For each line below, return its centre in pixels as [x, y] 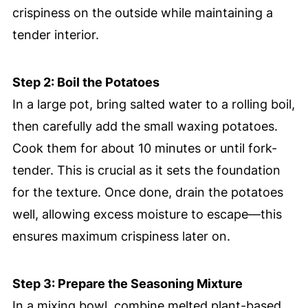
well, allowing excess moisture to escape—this [147, 214]
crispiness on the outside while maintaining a [142, 13]
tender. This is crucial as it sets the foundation [146, 170]
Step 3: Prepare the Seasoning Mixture [127, 284]
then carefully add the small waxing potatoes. [145, 126]
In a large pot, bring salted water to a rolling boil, [153, 104]
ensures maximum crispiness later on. [121, 236]
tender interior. [55, 35]
